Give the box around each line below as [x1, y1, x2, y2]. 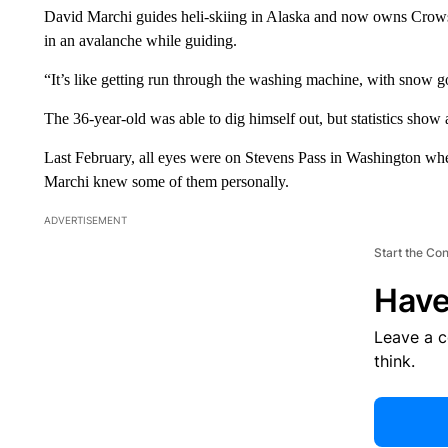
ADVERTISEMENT [43, 213, 127, 226]
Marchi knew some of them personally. [43, 172, 289, 190]
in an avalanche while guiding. [43, 31, 237, 49]
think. [373, 350, 415, 371]
